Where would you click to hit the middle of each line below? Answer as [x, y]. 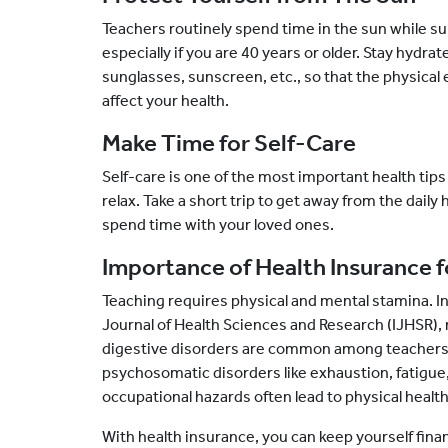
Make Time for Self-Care [229, 143]
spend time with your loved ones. [218, 224]
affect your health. [165, 100]
